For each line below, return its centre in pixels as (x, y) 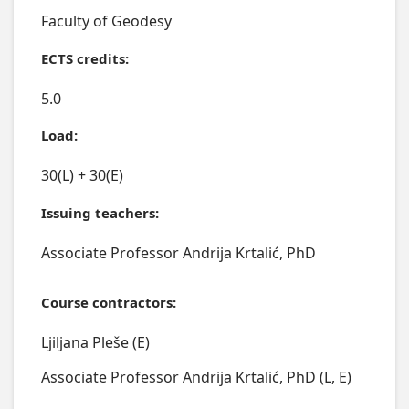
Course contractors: (108, 303)
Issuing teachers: (100, 213)
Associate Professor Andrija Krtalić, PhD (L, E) (196, 377)
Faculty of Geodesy (106, 21)
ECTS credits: (84, 58)
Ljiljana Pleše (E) (95, 343)
